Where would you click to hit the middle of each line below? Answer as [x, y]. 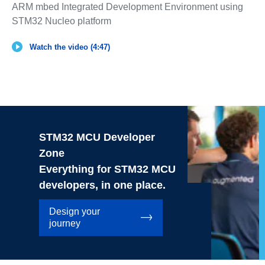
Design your [74, 212]
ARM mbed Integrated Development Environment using [127, 7]
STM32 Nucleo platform [61, 21]
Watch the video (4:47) [70, 47]
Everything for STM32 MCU [107, 169]
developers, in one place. [102, 185]
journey [64, 224]
